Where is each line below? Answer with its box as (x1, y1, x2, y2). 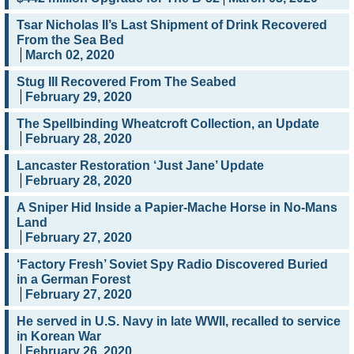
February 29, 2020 (25, 90, 132, 104)
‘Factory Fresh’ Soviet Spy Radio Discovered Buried (17, 258, 328, 272)
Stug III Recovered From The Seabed (17, 75, 236, 89)
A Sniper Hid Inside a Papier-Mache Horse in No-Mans (17, 201, 337, 215)
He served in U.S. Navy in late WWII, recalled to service (17, 314, 341, 329)
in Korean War (17, 330, 101, 344)
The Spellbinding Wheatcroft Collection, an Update (17, 117, 319, 131)
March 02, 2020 (25, 48, 115, 62)
